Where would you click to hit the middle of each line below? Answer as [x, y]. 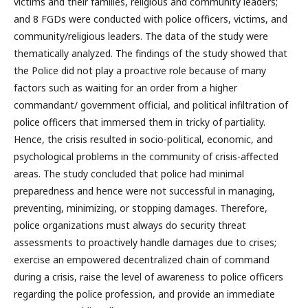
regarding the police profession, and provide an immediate [144, 294]
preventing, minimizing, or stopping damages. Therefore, [141, 208]
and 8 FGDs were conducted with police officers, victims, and [151, 19]
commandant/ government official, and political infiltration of [151, 105]
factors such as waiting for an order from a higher [125, 88]
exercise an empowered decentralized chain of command [142, 260]
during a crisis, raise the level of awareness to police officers [148, 277]
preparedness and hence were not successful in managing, [144, 191]
